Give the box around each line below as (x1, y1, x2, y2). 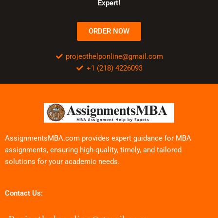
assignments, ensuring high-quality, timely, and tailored (5, 145, 182, 154)
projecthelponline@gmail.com (66, 52, 163, 61)
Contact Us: (5, 189, 43, 198)
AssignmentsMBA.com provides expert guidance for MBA (5, 133, 191, 143)
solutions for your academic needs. (5, 157, 120, 166)
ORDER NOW (89, 26, 129, 36)
